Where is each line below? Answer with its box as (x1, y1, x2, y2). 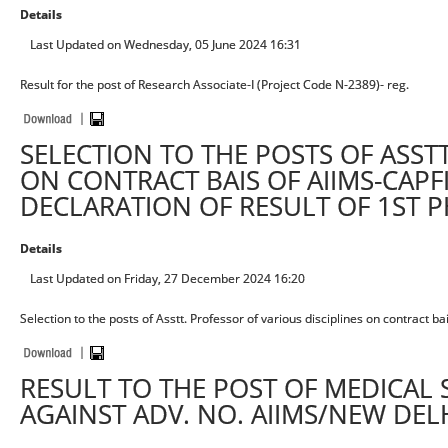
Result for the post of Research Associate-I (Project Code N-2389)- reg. (20, 76, 409, 93)
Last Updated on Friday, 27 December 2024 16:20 (30, 270, 305, 287)
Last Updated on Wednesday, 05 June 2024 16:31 (30, 36, 301, 53)
